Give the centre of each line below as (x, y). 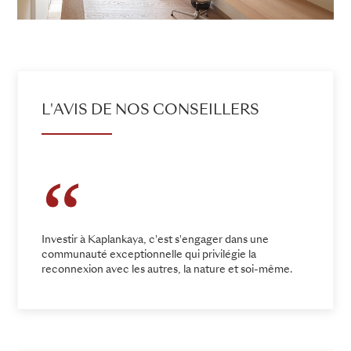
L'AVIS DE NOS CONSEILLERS (150, 110)
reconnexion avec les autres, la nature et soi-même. (167, 270)
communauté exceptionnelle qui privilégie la (149, 255)
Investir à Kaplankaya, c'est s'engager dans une (155, 241)
